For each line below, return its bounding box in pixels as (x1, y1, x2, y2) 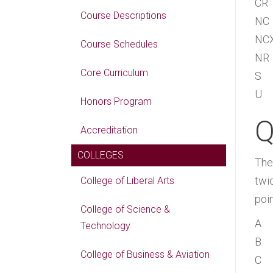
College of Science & (80, 204, 170, 215)
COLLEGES (77, 149, 124, 161)
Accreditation (80, 124, 138, 136)
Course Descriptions (80, 10, 166, 21)
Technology (80, 220, 130, 232)
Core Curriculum (80, 67, 148, 79)
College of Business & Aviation (80, 249, 210, 260)
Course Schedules (80, 38, 158, 50)
